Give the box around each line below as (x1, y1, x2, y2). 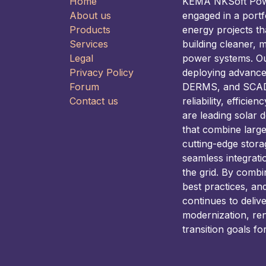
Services (69, 38, 108, 50)
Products (69, 24, 110, 36)
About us (69, 9, 111, 22)
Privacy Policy (69, 66, 134, 79)
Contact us (69, 95, 118, 107)
